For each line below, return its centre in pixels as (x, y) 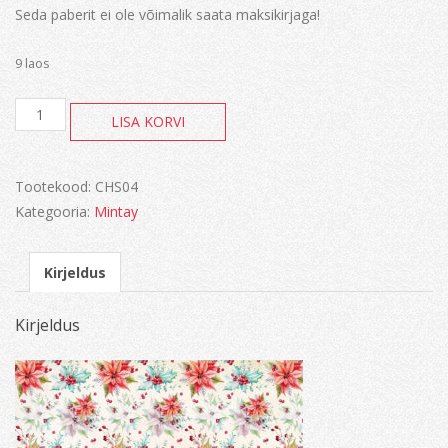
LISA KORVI (147, 122)
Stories (39, 126)
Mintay (116, 212)
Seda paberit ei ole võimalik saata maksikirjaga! (167, 14)
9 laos (32, 63)
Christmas (51, 107)
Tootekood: (55, 187)
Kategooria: (54, 212)
